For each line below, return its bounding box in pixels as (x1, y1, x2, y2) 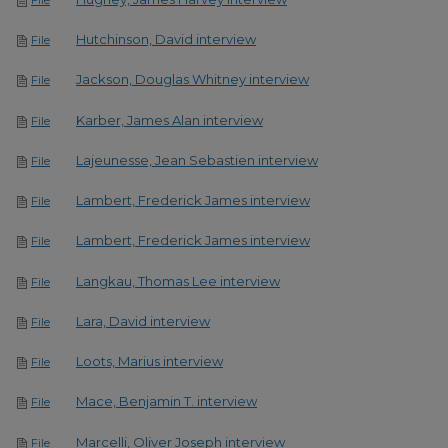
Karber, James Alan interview (76, 111, 263, 128)
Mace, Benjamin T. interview (76, 393, 257, 410)
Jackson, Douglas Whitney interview (76, 71, 309, 88)
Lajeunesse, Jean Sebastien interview (76, 151, 318, 168)
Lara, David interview (76, 312, 210, 329)
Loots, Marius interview (76, 353, 223, 370)
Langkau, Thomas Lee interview (76, 272, 280, 289)
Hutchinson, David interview (76, 30, 256, 47)
